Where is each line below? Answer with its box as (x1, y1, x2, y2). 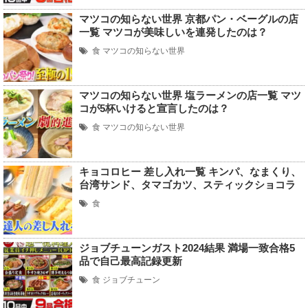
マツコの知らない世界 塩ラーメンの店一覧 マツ (79, 89, 301, 101)
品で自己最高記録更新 (79, 255, 182, 267)
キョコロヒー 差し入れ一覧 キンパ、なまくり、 (79, 166, 301, 177)
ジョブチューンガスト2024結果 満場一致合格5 (79, 242, 295, 254)
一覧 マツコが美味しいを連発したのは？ (79, 26, 267, 38)
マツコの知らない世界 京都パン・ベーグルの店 (79, 13, 298, 25)
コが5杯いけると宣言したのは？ (79, 102, 229, 114)
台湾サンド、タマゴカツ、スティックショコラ (79, 179, 296, 190)
